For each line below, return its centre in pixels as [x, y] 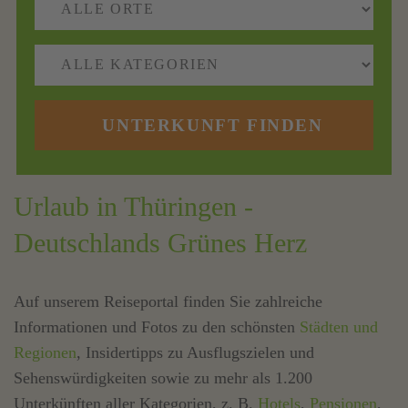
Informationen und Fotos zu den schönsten [157, 327]
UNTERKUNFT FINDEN [213, 125]
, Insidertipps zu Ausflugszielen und [195, 353]
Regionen [45, 353]
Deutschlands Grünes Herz [160, 243]
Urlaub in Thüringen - [133, 207]
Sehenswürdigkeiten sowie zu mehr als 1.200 [163, 378]
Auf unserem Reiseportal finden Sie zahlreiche [168, 302]
